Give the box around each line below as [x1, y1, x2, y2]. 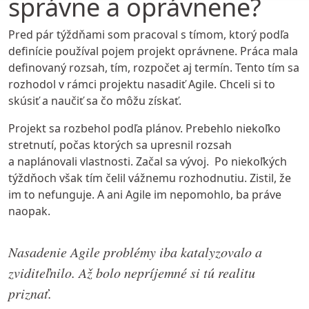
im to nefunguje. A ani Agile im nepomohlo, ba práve [8, 186, 281, 202]
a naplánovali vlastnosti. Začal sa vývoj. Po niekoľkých [8, 153, 287, 169]
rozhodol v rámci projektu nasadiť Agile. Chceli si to [8, 76, 275, 92]
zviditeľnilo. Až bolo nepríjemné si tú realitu [8, 263, 255, 281]
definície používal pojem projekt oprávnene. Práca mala [8, 43, 298, 59]
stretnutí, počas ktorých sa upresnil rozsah [8, 137, 232, 152]
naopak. [8, 203, 50, 219]
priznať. [8, 283, 52, 302]
